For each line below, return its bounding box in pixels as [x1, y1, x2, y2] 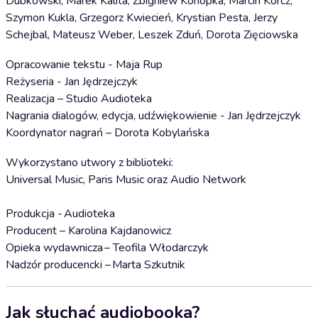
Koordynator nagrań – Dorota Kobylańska [6, 125, 209, 141]
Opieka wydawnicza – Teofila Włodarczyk [6, 240, 209, 256]
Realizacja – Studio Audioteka [6, 91, 152, 106]
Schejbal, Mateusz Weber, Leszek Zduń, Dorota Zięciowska [6, 27, 298, 43]
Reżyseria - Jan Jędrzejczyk [6, 74, 138, 89]
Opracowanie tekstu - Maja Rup [6, 57, 163, 72]
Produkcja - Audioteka [6, 206, 119, 221]
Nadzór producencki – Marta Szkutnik [6, 257, 187, 273]
